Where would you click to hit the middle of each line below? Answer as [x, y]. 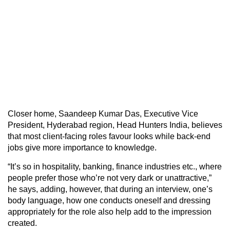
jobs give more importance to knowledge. [82, 147]
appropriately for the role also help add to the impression [110, 212]
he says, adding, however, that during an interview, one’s [110, 189]
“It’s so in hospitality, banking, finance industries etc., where [115, 166]
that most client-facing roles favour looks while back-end [109, 136]
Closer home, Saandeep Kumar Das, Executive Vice [103, 113]
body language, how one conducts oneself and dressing [109, 200]
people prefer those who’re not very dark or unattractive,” [110, 178]
